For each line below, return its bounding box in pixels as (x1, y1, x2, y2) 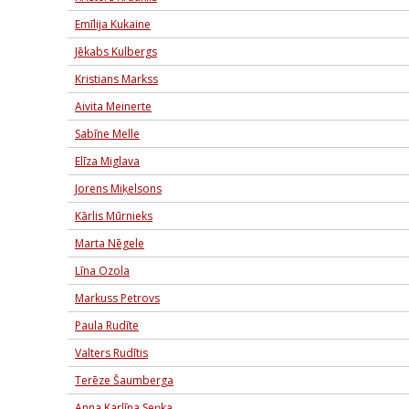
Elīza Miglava (75, 153, 140, 169)
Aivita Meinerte (75, 99, 152, 114)
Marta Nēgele (75, 236, 144, 251)
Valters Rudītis (75, 345, 148, 361)
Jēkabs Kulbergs (75, 44, 157, 59)
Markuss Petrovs (75, 290, 160, 306)
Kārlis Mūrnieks (75, 208, 152, 224)
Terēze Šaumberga (75, 372, 173, 388)
